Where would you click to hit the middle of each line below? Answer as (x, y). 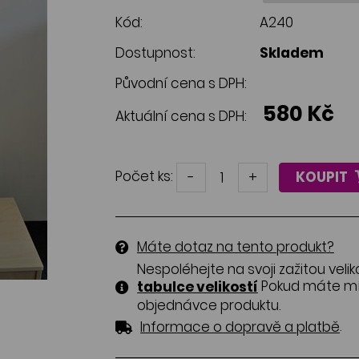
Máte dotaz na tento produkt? (236, 247)
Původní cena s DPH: (181, 83)
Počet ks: (144, 177)
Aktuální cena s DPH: (181, 116)
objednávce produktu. (209, 305)
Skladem (292, 53)
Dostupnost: (155, 53)
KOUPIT (323, 177)
